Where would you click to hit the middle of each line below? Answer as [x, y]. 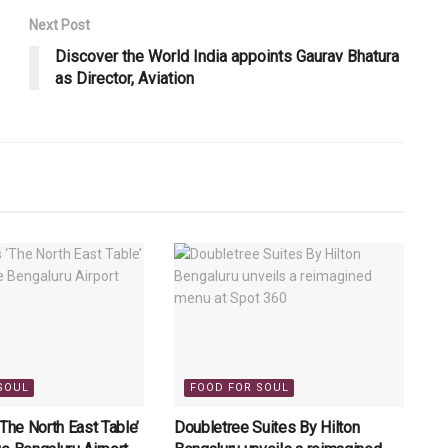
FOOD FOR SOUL [239, 388]
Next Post [59, 24]
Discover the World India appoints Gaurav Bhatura [227, 56]
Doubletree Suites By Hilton [266, 428]
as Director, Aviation [124, 78]
